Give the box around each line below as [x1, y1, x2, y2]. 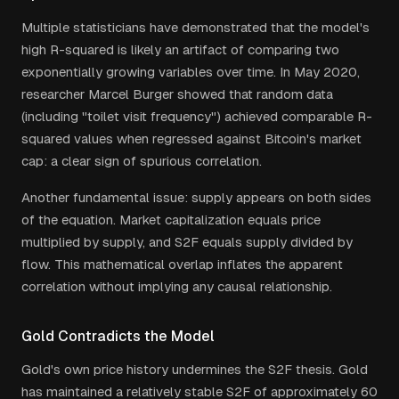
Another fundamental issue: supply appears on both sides [21, 190, 371, 205]
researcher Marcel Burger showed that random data [21, 86, 333, 102]
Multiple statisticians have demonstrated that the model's [21, 20, 370, 35]
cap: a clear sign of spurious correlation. [21, 153, 262, 168]
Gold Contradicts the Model [21, 328, 215, 345]
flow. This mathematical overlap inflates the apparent [21, 256, 343, 272]
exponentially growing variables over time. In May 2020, [21, 64, 360, 79]
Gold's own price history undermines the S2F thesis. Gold [21, 362, 368, 377]
